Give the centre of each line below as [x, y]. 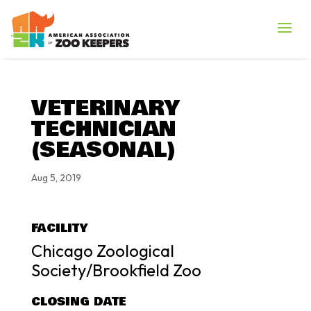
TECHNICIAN [103, 129]
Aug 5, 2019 [56, 177]
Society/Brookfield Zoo [116, 270]
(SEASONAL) [103, 150]
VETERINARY [105, 108]
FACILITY [59, 228]
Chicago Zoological [102, 250]
